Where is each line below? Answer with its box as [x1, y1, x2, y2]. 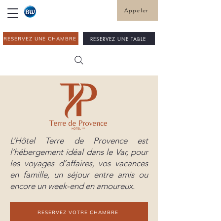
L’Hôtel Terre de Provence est [10, 136, 148, 146]
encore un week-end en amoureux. [10, 181, 135, 191]
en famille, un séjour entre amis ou [10, 170, 148, 180]
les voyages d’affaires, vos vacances [10, 158, 148, 168]
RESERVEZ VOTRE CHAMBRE [37, 209, 118, 216]
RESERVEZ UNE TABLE [90, 35, 146, 42]
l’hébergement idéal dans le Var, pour [10, 147, 148, 157]
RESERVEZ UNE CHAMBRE [3, 35, 76, 42]
